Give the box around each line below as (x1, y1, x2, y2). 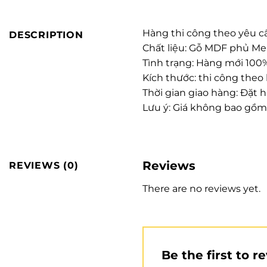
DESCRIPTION (9, 29, 83, 41)
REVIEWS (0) (9, 159, 79, 171)
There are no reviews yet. (142, 182, 260, 194)
